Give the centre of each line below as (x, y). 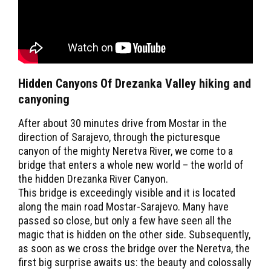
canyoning (44, 99)
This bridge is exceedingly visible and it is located (127, 193)
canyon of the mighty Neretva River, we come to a (126, 151)
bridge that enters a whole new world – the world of (131, 165)
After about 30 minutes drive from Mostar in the (122, 123)
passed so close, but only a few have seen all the (125, 220)
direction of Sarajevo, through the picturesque (119, 137)
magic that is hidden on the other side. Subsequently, (134, 234)
